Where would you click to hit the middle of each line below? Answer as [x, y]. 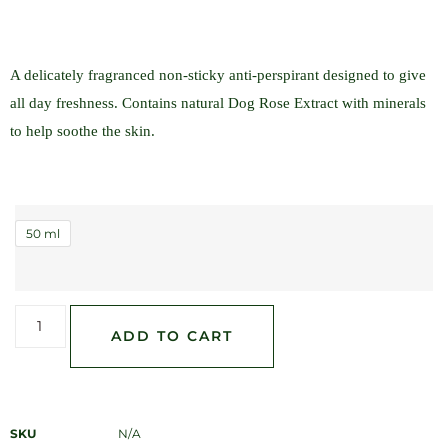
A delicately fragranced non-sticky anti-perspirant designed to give [218, 74]
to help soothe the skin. [82, 130]
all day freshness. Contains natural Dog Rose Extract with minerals [218, 102]
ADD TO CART [171, 336]
